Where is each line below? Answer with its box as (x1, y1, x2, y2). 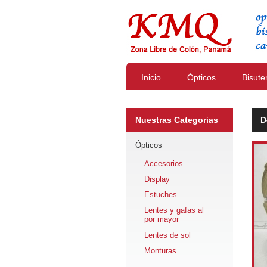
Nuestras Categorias (135, 115, 218, 125)
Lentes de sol (144, 231, 191, 240)
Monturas (144, 246, 176, 255)
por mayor (144, 215, 179, 224)
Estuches (144, 190, 177, 199)
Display (144, 175, 170, 184)
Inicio (141, 73, 161, 82)
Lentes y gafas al (144, 206, 204, 215)
